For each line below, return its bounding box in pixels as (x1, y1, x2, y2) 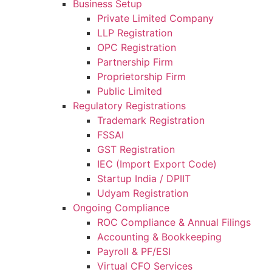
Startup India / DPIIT (97, 172, 191, 185)
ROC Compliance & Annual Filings (97, 216, 251, 228)
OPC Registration (97, 41, 176, 53)
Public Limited (97, 85, 162, 97)
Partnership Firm (97, 56, 173, 68)
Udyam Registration (97, 187, 188, 199)
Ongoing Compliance (73, 202, 169, 214)
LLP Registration (97, 27, 172, 39)
